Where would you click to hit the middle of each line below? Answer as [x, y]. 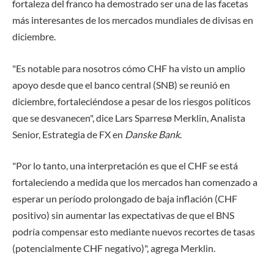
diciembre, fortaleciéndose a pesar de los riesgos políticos [131, 101]
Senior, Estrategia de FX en [68, 134]
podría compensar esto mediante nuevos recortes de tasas [134, 232]
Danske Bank [152, 134]
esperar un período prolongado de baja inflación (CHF [125, 199]
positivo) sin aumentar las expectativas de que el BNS [123, 215]
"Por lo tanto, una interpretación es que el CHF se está [125, 166]
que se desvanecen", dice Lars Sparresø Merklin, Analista [129, 117]
